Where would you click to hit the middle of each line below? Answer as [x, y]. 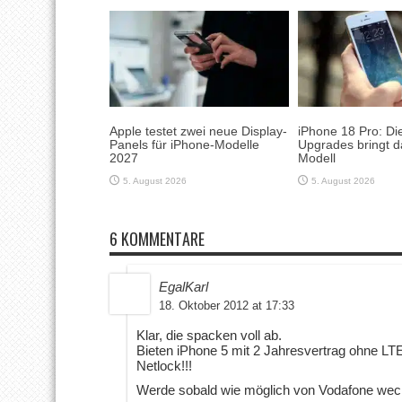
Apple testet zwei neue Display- [198, 131]
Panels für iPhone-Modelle [184, 144]
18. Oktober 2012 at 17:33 [227, 305]
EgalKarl [184, 286]
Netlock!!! [164, 365]
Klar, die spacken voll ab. [209, 335]
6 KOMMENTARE [157, 238]
